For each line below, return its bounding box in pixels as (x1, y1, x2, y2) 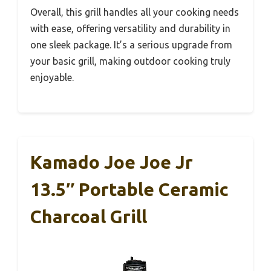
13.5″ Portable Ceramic (30, 179, 229, 200)
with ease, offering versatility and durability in (30, 23, 230, 34)
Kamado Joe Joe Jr (30, 152, 193, 173)
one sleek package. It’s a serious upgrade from (30, 39, 232, 51)
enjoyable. (30, 72, 74, 83)
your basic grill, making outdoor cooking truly (30, 56, 230, 67)
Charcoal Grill (30, 206, 147, 227)
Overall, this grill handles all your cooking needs (30, 7, 239, 18)
